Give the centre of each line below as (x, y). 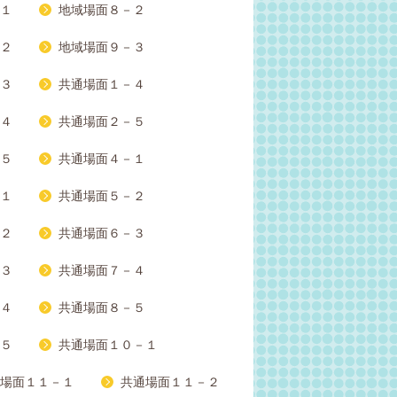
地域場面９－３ (102, 47)
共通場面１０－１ (108, 345)
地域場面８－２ (102, 10)
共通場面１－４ (102, 85)
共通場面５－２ (102, 196)
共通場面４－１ (102, 159)
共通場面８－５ (102, 308)
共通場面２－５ (102, 122)
